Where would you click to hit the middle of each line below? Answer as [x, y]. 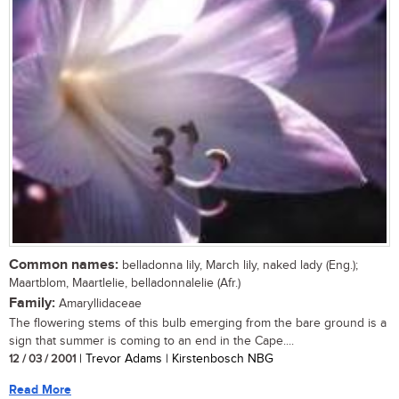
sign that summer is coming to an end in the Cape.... [151, 341]
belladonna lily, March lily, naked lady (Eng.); [238, 265]
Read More [40, 389]
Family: [32, 303]
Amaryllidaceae [98, 303]
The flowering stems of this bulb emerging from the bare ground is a [198, 323]
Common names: [64, 265]
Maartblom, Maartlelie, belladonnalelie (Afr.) [125, 283]
